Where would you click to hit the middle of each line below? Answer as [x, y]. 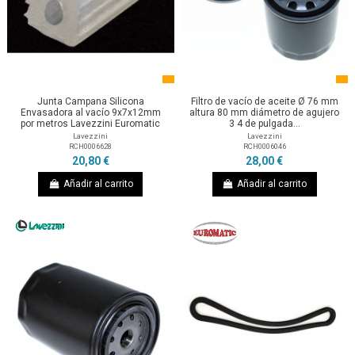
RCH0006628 [91, 147]
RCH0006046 [264, 147]
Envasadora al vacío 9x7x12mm [90, 113]
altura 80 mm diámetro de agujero [265, 113]
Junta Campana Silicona [90, 102]
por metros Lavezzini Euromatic [91, 124]
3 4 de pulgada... [264, 124]
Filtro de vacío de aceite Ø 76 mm [264, 102]
